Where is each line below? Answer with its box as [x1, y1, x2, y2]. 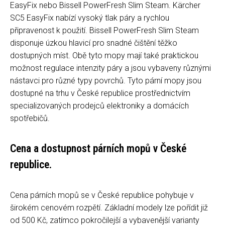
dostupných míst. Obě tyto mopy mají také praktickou [10, 50, 198, 60]
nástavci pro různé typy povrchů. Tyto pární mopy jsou [10, 75, 201, 85]
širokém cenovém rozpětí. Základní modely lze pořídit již [10, 202, 208, 212]
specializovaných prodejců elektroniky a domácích [10, 100, 189, 110]
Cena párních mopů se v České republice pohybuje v [10, 190, 194, 200]
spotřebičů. [10, 113, 50, 123]
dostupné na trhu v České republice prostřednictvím [10, 88, 190, 98]
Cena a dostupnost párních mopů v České [10, 142, 186, 155]
